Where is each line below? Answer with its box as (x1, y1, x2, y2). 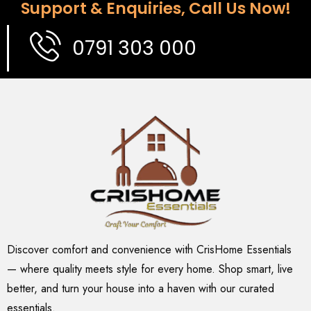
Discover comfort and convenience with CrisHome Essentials (7, 242, 292, 258)
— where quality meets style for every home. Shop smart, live (7, 261, 293, 277)
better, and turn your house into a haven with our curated (7, 280, 274, 296)
